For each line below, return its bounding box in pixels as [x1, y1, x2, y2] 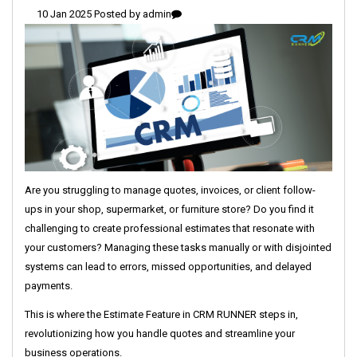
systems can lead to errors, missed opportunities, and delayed [25, 261, 312, 273]
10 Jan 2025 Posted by [37, 7, 143, 20]
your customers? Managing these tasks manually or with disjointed [25, 241, 331, 254]
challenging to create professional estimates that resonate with [25, 222, 315, 235]
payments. [25, 280, 73, 292]
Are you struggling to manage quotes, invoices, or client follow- [25, 184, 316, 197]
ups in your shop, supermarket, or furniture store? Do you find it [25, 203, 314, 216]
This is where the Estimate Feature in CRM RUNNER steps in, [25, 308, 298, 321]
